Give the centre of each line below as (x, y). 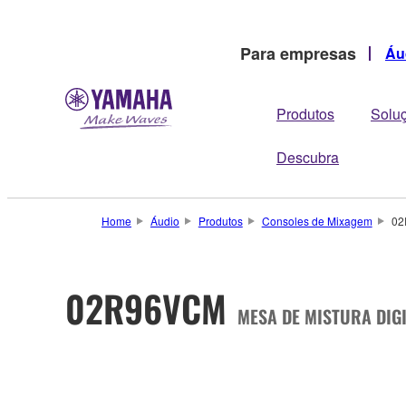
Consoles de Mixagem (317, 221)
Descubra (308, 157)
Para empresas (298, 53)
